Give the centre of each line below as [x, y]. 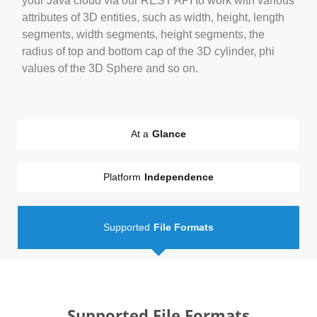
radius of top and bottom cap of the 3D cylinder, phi [148, 51]
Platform [122, 177]
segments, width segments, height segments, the [143, 34]
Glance [169, 133]
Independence [179, 177]
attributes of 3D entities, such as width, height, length [153, 17]
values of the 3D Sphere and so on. [110, 68]
